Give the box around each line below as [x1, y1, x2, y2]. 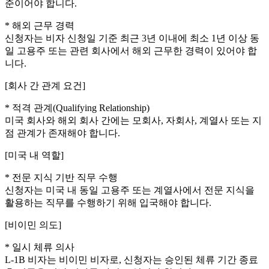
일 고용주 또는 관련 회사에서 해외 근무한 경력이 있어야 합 [5, 46, 257, 56]
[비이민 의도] [5, 220, 61, 231]
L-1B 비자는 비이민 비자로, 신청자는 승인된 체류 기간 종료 [5, 255, 258, 265]
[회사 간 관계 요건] [5, 80, 85, 91]
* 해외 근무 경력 [5, 20, 74, 31]
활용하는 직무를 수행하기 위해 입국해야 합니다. [5, 198, 211, 208]
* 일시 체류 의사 [5, 242, 74, 253]
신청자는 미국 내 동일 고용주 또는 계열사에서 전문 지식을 [5, 185, 255, 196]
